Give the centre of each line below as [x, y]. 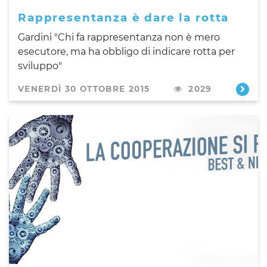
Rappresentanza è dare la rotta [124, 17]
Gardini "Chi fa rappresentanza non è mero [119, 37]
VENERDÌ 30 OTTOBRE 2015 [84, 89]
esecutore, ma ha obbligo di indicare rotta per [126, 51]
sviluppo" [40, 66]
